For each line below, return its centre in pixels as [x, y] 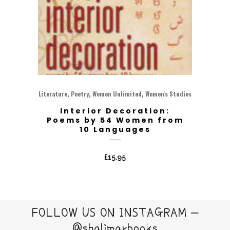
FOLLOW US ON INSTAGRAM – [115, 212]
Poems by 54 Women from [115, 120]
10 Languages [115, 129]
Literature [53, 93]
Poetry [80, 93]
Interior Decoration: [115, 111]
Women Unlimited [117, 93]
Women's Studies [168, 93]
